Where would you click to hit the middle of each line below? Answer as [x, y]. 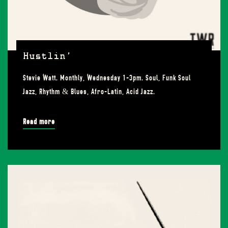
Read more [39, 122]
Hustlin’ [47, 57]
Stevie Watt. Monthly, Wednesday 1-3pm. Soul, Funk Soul [107, 78]
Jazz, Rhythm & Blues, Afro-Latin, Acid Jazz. [89, 92]
